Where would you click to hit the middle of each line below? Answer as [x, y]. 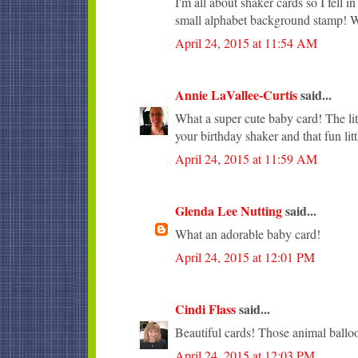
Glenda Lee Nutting [229, 210]
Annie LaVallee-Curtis [236, 94]
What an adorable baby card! [248, 233]
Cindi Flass [205, 308]
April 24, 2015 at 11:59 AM [246, 158]
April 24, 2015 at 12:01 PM [245, 257]
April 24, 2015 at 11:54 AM [246, 42]
